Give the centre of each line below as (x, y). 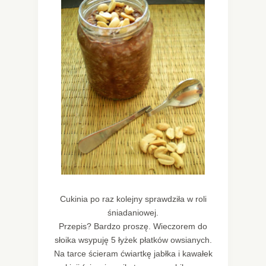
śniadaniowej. (133, 213)
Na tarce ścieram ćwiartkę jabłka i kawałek (133, 254)
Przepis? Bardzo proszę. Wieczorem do (133, 227)
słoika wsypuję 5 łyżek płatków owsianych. (133, 240)
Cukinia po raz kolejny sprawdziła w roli (133, 199)
